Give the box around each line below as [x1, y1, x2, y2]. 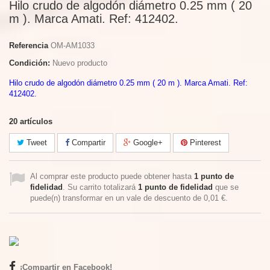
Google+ [131, 138, 163, 147]
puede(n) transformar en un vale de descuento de [30, 193, 204, 202]
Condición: [9, 58, 50, 67]
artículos [20, 117, 52, 126]
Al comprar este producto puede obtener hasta [30, 172, 194, 181]
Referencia [9, 41, 48, 50]
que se [213, 183, 239, 192]
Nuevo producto [52, 58, 107, 67]
